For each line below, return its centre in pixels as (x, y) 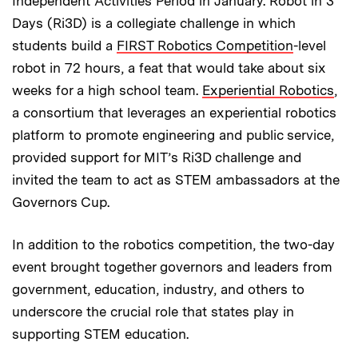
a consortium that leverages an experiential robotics (174, 113)
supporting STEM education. (100, 334)
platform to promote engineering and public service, (173, 135)
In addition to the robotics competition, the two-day (173, 245)
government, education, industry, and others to (158, 290)
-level (310, 46)
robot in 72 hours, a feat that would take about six (169, 68)
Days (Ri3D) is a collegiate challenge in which (154, 24)
